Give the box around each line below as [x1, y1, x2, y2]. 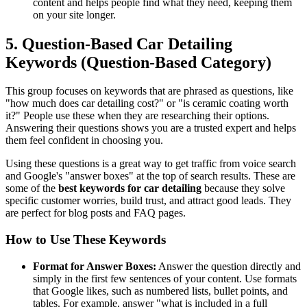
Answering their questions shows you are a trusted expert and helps [5, 122, 296, 134]
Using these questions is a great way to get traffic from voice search [5, 158, 296, 170]
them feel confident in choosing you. [5, 134, 163, 147]
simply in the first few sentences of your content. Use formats [33, 272, 297, 284]
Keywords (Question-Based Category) [5, 53, 271, 71]
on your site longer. [33, 8, 116, 21]
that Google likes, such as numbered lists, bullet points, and [33, 284, 288, 297]
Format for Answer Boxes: [33, 260, 156, 272]
